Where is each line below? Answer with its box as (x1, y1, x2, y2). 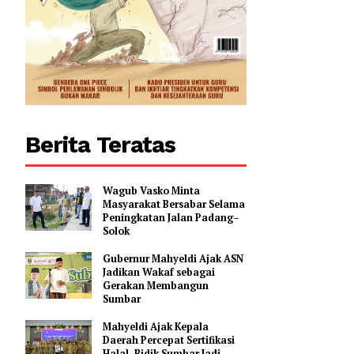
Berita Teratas (107, 185, 274, 216)
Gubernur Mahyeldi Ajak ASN (193, 319, 350, 335)
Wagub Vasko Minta (193, 243, 302, 259)
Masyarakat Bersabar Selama (193, 258, 352, 274)
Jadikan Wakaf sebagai (193, 334, 318, 350)
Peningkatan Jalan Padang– (193, 273, 345, 289)
